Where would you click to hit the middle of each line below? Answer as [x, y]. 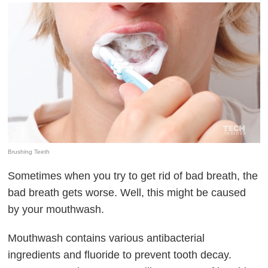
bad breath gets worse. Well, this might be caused [127, 193]
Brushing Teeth [29, 152]
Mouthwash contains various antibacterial [106, 238]
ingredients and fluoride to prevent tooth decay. [120, 255]
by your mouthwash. [56, 210]
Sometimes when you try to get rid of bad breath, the [133, 176]
